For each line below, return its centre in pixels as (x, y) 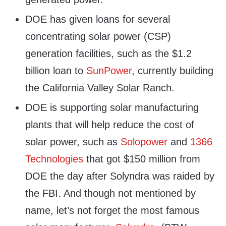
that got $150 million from (142, 159)
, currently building (173, 71)
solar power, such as (73, 142)
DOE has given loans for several (98, 19)
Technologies (54, 159)
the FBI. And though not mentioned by (110, 193)
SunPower (109, 71)
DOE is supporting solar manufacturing (112, 108)
